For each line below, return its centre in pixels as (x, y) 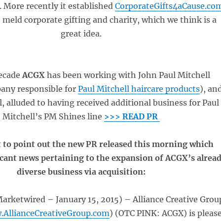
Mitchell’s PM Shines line (54, 116)
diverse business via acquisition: (81, 172)
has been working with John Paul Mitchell (128, 75)
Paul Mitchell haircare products (139, 89)
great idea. (81, 34)
